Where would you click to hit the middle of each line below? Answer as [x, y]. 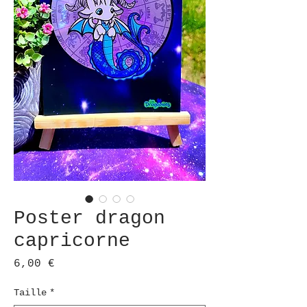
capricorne [72, 241]
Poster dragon [89, 218]
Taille [30, 293]
